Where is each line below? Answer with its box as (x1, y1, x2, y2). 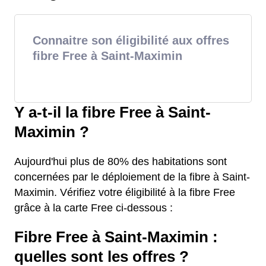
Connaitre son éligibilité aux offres (33, 34, 229, 47)
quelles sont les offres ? (14, 248, 189, 265)
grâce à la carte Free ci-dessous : (14, 202, 173, 214)
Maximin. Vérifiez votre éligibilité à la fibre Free (14, 186, 235, 198)
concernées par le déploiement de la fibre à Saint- (14, 171, 250, 183)
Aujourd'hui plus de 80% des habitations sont (14, 156, 227, 167)
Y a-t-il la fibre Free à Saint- (14, 104, 211, 121)
